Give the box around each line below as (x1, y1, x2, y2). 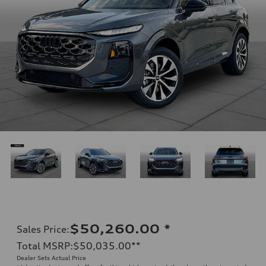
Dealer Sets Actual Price (17, 254, 86, 261)
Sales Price (17, 223, 66, 235)
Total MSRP (17, 239, 70, 252)
